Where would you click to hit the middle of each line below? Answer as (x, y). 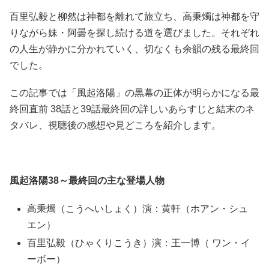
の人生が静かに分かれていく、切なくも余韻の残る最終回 (134, 49)
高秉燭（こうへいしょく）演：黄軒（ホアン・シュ (138, 208)
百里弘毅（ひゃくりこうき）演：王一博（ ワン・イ (139, 243)
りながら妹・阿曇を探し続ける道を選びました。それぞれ (134, 32)
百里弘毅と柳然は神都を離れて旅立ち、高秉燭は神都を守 (134, 16)
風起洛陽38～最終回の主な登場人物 (87, 181)
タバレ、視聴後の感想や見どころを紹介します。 (115, 125)
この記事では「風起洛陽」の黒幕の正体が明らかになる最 (134, 92)
